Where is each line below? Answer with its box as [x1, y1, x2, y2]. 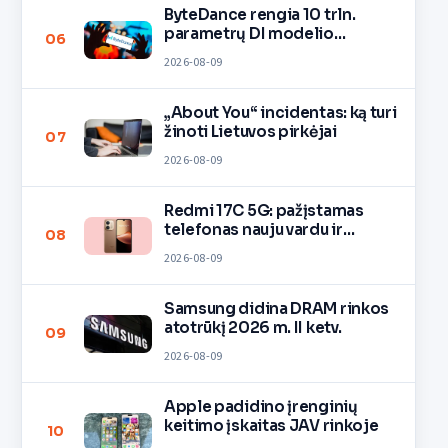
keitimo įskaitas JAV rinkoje [163, 415, 379, 435]
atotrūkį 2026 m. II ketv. [163, 317, 342, 337]
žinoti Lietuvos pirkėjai [163, 121, 337, 141]
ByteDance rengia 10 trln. [163, 4, 356, 24]
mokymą [163, 42, 230, 62]
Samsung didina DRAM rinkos [163, 298, 390, 318]
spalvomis [163, 238, 244, 258]
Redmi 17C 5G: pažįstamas [163, 200, 364, 220]
